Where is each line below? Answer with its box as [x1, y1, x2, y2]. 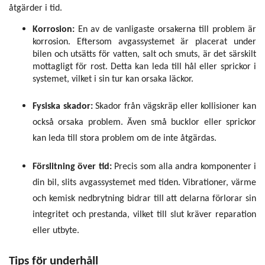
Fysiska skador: [33, 102, 96, 112]
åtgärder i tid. [9, 4, 62, 14]
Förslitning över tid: [33, 162, 115, 172]
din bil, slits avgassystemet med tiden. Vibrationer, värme [33, 178, 256, 188]
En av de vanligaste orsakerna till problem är [77, 24, 256, 34]
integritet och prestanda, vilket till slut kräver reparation [33, 210, 256, 220]
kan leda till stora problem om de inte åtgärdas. [33, 134, 216, 144]
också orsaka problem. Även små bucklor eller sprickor [33, 118, 256, 128]
